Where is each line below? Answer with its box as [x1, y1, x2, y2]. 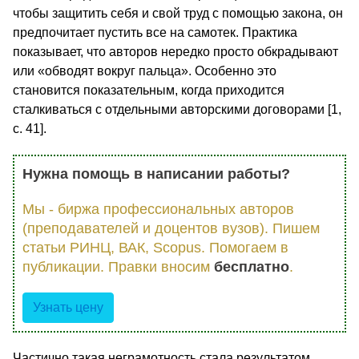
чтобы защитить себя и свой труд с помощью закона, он [13, 6, 343, 21]
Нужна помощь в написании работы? [22, 166, 290, 183]
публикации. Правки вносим [22, 259, 214, 276]
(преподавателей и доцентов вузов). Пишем [22, 220, 320, 237]
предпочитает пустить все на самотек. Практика [13, 26, 297, 40]
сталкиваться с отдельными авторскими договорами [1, [13, 103, 341, 117]
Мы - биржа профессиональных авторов [22, 201, 294, 218]
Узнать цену [33, 301, 103, 315]
